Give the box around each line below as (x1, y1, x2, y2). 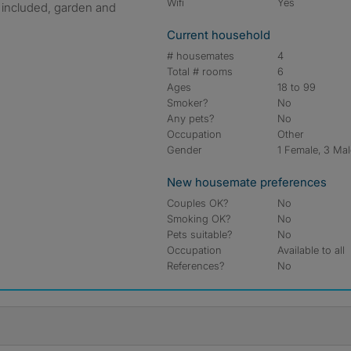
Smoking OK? (167, 212, 231, 225)
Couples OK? (167, 197, 229, 209)
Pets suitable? (167, 228, 233, 241)
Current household (167, 27, 270, 42)
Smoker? (167, 96, 208, 109)
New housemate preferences (167, 175, 327, 190)
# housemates (167, 49, 234, 62)
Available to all (277, 244, 346, 256)
